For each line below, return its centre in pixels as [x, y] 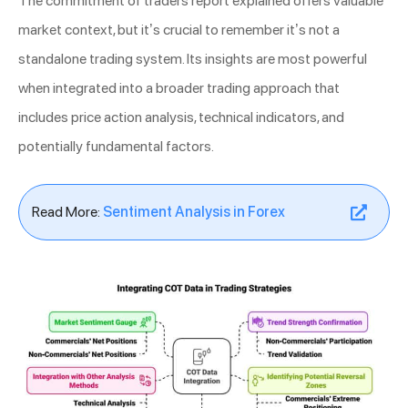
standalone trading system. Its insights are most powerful [193, 59]
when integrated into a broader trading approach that [179, 88]
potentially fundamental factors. [116, 147]
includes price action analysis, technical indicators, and [181, 117]
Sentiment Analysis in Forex [194, 212]
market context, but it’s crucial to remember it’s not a [179, 30]
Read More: [67, 212]
